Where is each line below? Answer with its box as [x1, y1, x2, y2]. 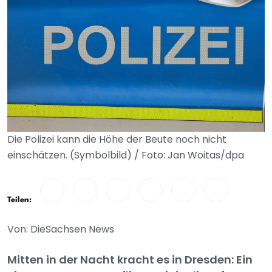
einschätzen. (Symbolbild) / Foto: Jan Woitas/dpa [7, 148, 244, 162]
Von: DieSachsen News [7, 222, 114, 236]
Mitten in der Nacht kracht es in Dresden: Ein [7, 252, 253, 267]
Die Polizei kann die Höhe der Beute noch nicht [7, 132, 226, 146]
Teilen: [7, 196, 32, 204]
